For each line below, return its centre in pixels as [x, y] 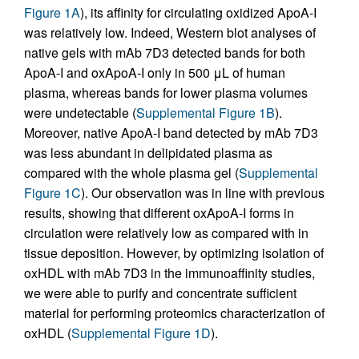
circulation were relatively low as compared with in [166, 233]
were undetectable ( [80, 113]
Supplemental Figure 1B [206, 113]
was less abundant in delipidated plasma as [148, 153]
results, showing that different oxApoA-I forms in [159, 213]
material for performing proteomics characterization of [174, 313]
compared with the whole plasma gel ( [131, 173]
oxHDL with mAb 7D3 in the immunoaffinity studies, [169, 273]
